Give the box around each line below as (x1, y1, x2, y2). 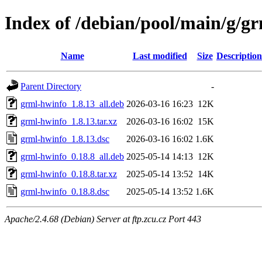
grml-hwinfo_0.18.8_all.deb (20, 151, 124, 161)
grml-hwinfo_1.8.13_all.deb (20, 98, 124, 109)
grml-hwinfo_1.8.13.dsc (20, 133, 109, 144)
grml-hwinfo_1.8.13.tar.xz (20, 116, 117, 126)
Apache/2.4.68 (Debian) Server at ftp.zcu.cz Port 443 (5, 213, 201, 224)
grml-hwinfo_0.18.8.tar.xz (20, 168, 117, 179)
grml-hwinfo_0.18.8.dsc (20, 186, 109, 196)
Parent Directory (20, 81, 81, 91)
